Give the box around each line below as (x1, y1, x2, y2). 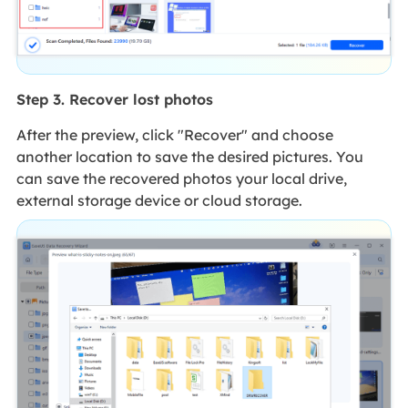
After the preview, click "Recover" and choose (15, 125, 333, 144)
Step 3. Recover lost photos (15, 89, 213, 108)
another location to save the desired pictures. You (15, 147, 363, 166)
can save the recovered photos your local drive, (15, 168, 347, 188)
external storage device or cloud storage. (15, 190, 302, 209)
